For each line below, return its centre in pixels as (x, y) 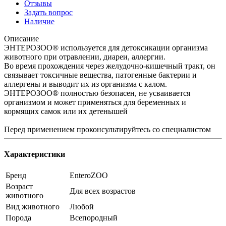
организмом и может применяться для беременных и (95, 102)
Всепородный (94, 218)
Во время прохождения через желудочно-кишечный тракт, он (110, 66)
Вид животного (33, 207)
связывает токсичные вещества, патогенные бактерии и (100, 75)
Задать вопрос (48, 12)
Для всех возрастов (103, 191)
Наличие (39, 21)
